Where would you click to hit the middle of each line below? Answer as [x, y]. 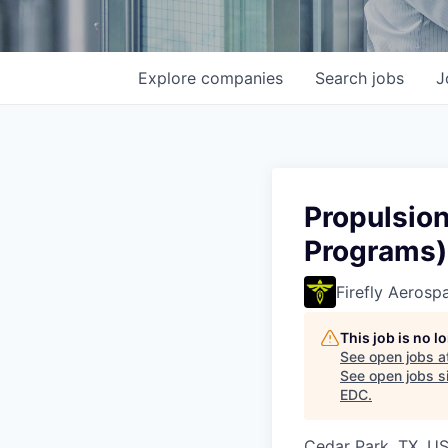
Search [343, 78]
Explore [169, 78]
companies [242, 78]
